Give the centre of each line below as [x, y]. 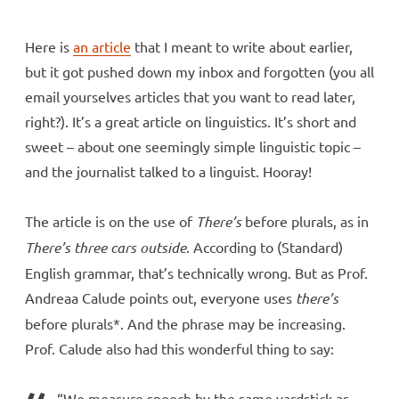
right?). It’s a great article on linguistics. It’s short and [191, 121]
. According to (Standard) [265, 246]
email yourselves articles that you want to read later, [190, 96]
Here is [49, 46]
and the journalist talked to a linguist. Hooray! [168, 171]
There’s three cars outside [106, 247]
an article [102, 46]
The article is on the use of [110, 220]
